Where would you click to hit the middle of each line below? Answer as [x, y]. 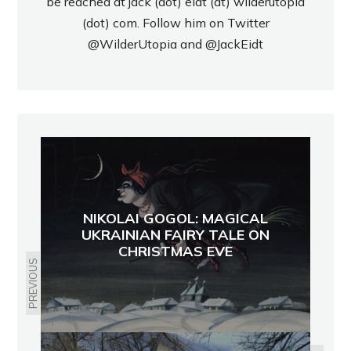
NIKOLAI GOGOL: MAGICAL [175, 218]
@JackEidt [234, 44]
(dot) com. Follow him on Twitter [175, 23]
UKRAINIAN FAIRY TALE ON [175, 234]
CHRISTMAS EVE [175, 251]
